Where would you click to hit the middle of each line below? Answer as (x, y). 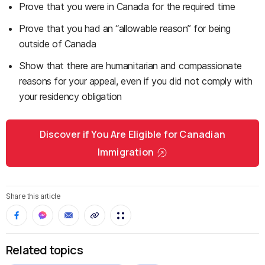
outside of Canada (58, 44)
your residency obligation (71, 96)
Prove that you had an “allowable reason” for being (125, 28)
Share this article (33, 196)
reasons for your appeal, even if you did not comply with (136, 81)
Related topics (44, 250)
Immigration (126, 152)
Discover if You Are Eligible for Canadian (132, 134)
